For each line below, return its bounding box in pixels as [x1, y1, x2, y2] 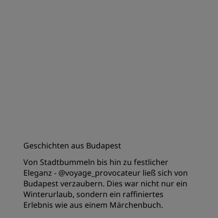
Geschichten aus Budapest [23, 140, 121, 151]
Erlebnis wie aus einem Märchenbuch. [23, 199, 163, 210]
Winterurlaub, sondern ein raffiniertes [23, 188, 163, 200]
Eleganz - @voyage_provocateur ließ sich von [23, 167, 188, 178]
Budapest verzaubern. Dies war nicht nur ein [23, 178, 187, 189]
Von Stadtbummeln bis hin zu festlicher [23, 156, 168, 167]
